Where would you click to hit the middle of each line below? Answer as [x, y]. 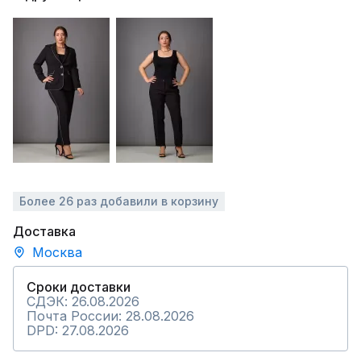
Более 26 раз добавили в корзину [119, 201]
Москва [57, 252]
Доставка [44, 231]
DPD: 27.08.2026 [78, 330]
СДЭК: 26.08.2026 [83, 301]
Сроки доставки [79, 287]
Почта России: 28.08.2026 [110, 316]
